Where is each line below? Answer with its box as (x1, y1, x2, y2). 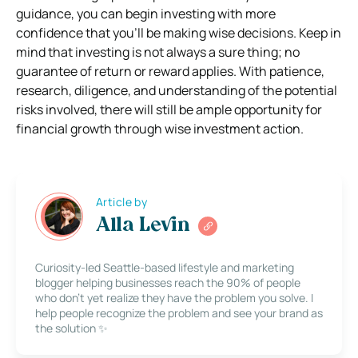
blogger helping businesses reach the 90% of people (35, 274, 300, 290)
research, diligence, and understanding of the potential (16, 81, 337, 99)
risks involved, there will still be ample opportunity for (16, 100, 322, 118)
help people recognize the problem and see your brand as (35, 304, 323, 320)
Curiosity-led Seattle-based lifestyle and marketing (35, 259, 294, 275)
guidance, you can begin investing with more (16, 4, 276, 22)
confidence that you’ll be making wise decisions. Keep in (16, 23, 341, 42)
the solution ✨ (35, 320, 108, 336)
